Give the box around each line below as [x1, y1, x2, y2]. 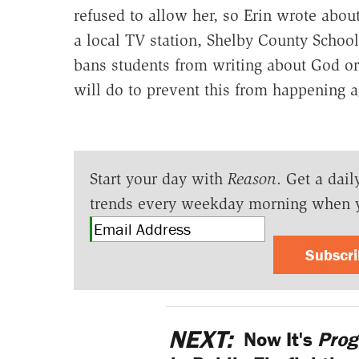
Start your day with [89, 169, 228, 189]
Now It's [239, 327, 318, 353]
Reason [227, 169, 276, 189]
